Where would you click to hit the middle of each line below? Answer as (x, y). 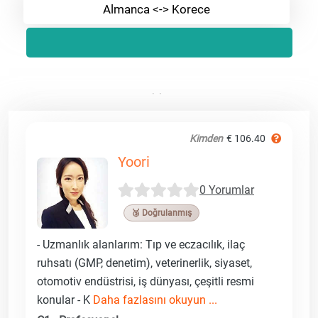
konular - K (65, 300)
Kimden (206, 138)
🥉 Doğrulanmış (161, 213)
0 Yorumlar (227, 190)
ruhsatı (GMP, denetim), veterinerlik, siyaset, (144, 263)
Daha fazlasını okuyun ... (155, 300)
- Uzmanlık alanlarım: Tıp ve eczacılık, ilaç (141, 244)
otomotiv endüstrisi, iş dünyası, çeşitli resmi (146, 281)
